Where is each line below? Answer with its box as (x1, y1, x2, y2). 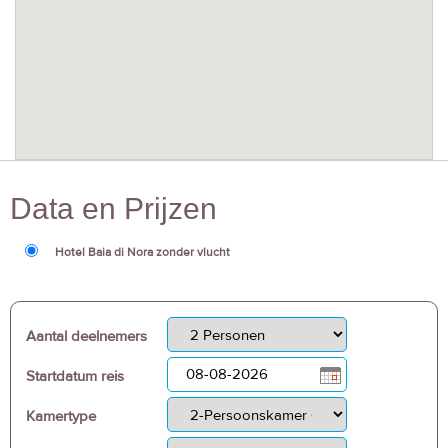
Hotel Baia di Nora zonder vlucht (55, 243, 230, 260)
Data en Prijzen (10, 192, 217, 225)
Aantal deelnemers (26, 326, 147, 346)
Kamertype (26, 406, 96, 426)
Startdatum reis (26, 366, 124, 386)
